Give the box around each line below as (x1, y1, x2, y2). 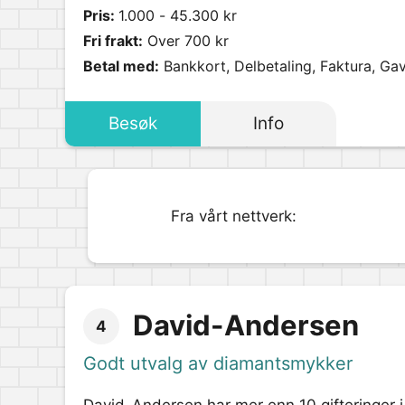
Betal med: (83, 57, 159, 75)
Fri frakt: (83, 32, 143, 50)
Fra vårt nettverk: (171, 207, 297, 225)
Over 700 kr (143, 32, 229, 50)
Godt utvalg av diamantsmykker (83, 353, 353, 374)
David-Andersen (133, 308, 359, 342)
